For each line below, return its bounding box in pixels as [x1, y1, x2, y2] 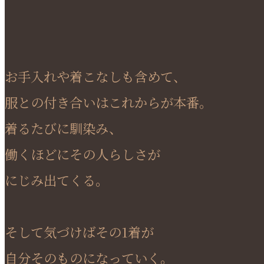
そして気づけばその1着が [5, 222, 154, 242]
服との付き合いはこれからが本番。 [5, 93, 212, 112]
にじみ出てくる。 [5, 170, 108, 190]
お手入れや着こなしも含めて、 [5, 67, 186, 86]
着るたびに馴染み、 [5, 118, 122, 138]
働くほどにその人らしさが [5, 144, 160, 164]
